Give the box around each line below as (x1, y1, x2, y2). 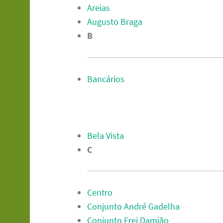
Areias (87, 2, 111, 14)
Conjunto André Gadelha (87, 201, 180, 213)
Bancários (87, 73, 125, 85)
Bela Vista (87, 129, 124, 141)
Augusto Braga (87, 16, 143, 28)
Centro (87, 187, 113, 199)
